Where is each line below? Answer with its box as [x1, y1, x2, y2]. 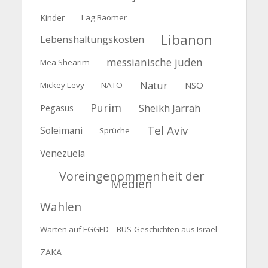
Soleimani [39, 124, 83, 138]
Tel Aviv [147, 123, 188, 139]
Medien [110, 176, 153, 193]
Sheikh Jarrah [139, 101, 201, 115]
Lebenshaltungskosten [39, 33, 144, 47]
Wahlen [39, 199, 81, 215]
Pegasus [39, 102, 74, 114]
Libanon [161, 31, 213, 50]
